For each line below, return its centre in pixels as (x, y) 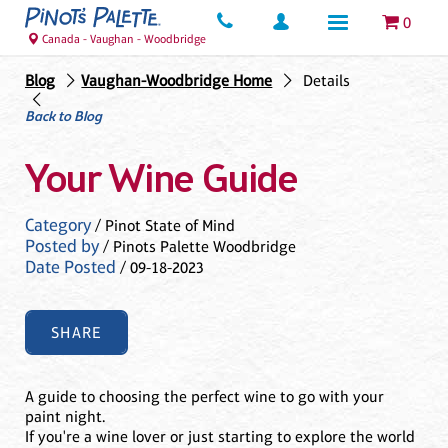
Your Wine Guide (161, 182)
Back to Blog (63, 118)
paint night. (65, 417)
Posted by (62, 245)
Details (326, 81)
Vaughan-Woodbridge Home (177, 81)
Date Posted (70, 266)
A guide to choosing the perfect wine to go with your (204, 397)
